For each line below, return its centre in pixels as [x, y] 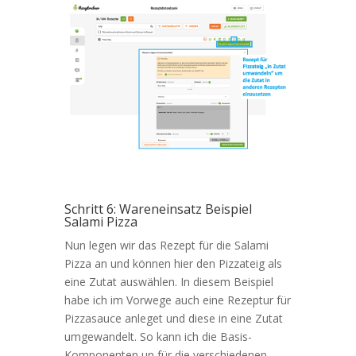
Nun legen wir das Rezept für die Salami [166, 246]
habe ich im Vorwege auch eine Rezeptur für [177, 300]
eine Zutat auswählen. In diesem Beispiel [168, 282]
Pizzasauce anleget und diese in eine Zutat [173, 319]
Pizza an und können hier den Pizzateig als [173, 264]
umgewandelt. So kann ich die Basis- [158, 337]
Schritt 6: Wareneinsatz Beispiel [158, 209]
